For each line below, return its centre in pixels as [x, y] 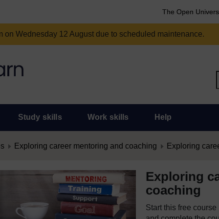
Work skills [108, 117]
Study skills [40, 117]
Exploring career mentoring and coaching [86, 146]
